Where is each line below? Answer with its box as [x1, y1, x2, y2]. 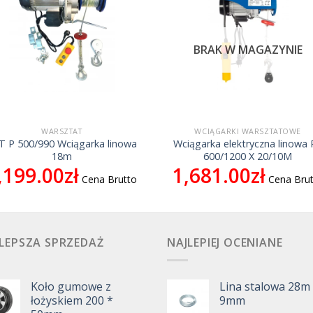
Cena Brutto [82, 172, 138, 186]
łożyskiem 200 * [31, 292, 113, 308]
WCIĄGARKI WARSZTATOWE [194, 126, 301, 137]
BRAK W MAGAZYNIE [193, 42, 303, 58]
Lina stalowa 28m [219, 278, 310, 294]
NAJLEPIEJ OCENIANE [167, 235, 283, 251]
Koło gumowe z [31, 278, 111, 294]
